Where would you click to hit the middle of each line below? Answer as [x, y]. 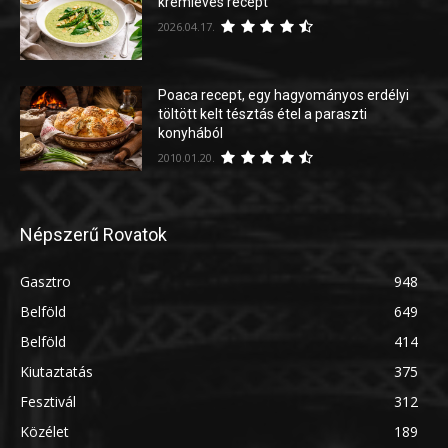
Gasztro [45, 282]
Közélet [44, 432]
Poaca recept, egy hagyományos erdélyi [284, 94]
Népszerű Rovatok [93, 235]
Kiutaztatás [56, 372]
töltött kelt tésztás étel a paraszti [263, 113]
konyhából [191, 132]
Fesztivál [48, 402]
